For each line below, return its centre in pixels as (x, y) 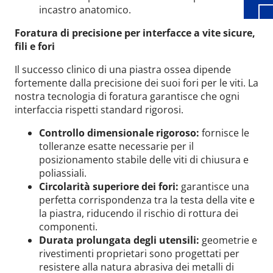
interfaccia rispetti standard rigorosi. (99, 110)
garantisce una (214, 187)
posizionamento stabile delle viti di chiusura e (144, 160)
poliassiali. (63, 173)
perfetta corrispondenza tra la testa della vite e (147, 200)
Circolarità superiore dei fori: (109, 187)
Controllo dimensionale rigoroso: (119, 133)
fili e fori (35, 47)
